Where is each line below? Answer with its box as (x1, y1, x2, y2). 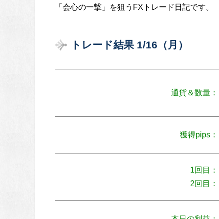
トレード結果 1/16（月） (71, 39, 188, 51)
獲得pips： (180, 131, 218, 139)
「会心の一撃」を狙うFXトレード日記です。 (55, 3, 214, 12)
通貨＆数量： (171, 88, 218, 97)
